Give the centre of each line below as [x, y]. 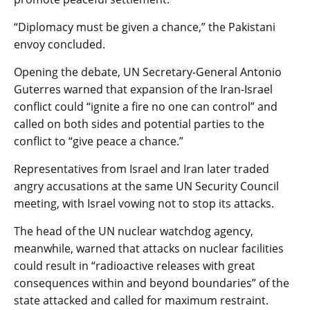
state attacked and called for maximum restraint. [141, 300]
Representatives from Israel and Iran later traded [142, 168]
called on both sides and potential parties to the [139, 124]
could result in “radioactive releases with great [135, 265]
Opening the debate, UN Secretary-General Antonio [148, 72]
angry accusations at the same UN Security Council [146, 186]
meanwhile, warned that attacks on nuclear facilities [149, 248]
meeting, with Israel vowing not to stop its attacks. [144, 203]
